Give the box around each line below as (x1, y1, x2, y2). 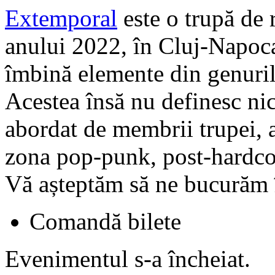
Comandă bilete (29, 207, 181, 234)
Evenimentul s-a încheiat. (5, 245, 250, 272)
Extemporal (5, 4, 117, 31)
